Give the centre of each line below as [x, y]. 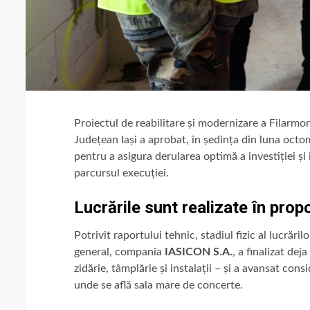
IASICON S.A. [199, 252]
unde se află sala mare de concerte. [158, 285]
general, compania [119, 252]
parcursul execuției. [121, 173]
